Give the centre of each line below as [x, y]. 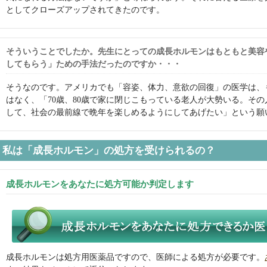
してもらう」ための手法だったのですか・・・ [94, 64]
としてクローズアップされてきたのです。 [85, 10]
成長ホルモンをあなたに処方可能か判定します [100, 184]
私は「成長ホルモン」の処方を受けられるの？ [109, 150]
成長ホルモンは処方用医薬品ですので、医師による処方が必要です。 [135, 257]
